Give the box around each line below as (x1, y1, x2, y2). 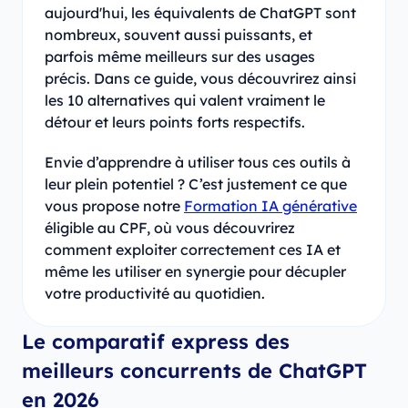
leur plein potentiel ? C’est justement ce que (45, 174, 347, 193)
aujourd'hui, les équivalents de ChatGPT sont (45, 3, 356, 22)
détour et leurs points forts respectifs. (45, 112, 305, 131)
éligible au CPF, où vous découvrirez (45, 218, 295, 237)
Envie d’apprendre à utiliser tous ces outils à (45, 152, 351, 171)
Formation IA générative (184, 196, 357, 215)
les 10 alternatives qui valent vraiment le (45, 90, 325, 109)
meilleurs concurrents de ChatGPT (22, 357, 367, 383)
